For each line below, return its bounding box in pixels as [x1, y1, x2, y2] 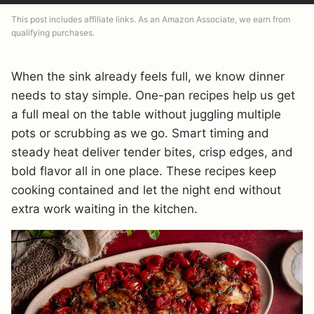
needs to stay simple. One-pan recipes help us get [11, 88, 295, 102]
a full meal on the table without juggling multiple [11, 107, 281, 121]
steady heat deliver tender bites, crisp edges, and [11, 145, 293, 159]
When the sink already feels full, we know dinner [11, 69, 285, 83]
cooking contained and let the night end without [11, 183, 281, 197]
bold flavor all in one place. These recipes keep [11, 164, 276, 178]
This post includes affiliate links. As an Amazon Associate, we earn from [11, 14, 290, 25]
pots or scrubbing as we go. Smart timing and [11, 126, 269, 140]
